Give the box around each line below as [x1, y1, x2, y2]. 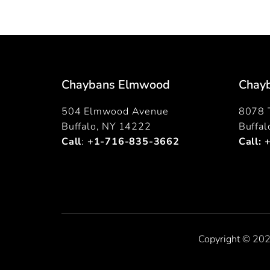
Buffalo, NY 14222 [61, 119, 151, 133]
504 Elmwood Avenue [61, 104, 169, 118]
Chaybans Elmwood [61, 76, 170, 93]
